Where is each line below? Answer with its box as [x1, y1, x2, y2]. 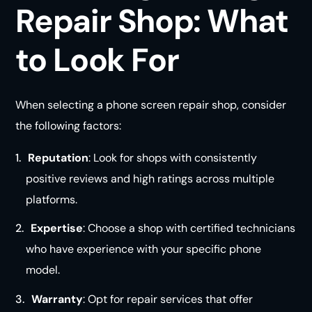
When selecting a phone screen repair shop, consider [15, 97, 287, 113]
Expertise [31, 221, 84, 236]
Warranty [31, 291, 84, 306]
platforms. [25, 192, 77, 208]
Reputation [28, 150, 89, 166]
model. [25, 263, 60, 278]
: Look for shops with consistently [88, 150, 258, 166]
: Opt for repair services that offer [83, 291, 253, 306]
